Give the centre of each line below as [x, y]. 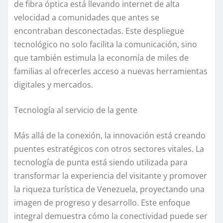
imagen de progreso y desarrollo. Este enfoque [102, 203]
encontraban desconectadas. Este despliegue [99, 31]
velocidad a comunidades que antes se [87, 18]
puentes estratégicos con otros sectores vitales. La [109, 149]
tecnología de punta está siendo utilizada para [101, 163]
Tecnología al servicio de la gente [76, 110]
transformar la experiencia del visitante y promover [111, 176]
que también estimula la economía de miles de [101, 58]
